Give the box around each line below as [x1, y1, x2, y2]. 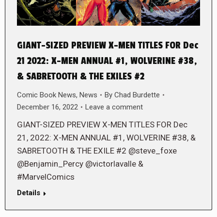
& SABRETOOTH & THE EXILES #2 [17, 70, 144, 82]
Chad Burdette [114, 90, 160, 99]
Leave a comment [85, 102, 143, 111]
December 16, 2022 [17, 102, 78, 111]
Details [17, 188, 40, 197]
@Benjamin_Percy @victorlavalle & [17, 158, 143, 169]
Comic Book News [17, 90, 76, 99]
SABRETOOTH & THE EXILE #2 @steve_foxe [17, 145, 177, 155]
